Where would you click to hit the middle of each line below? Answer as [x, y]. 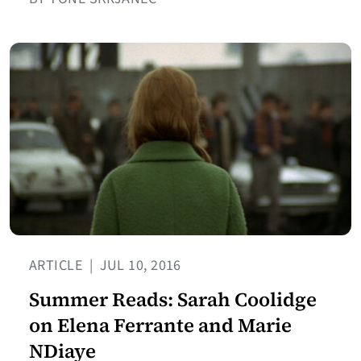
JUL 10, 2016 [139, 266]
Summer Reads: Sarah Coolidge [173, 300]
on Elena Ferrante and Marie [160, 326]
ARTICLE [58, 266]
